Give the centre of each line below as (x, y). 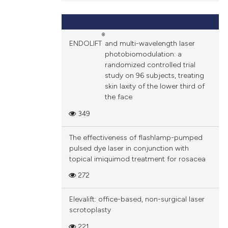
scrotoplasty (90, 210)
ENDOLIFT (85, 44)
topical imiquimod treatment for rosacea (137, 159)
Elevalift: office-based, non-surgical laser (137, 199)
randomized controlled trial (150, 65)
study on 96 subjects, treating (154, 76)
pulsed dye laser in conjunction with (129, 148)
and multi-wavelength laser (150, 44)
